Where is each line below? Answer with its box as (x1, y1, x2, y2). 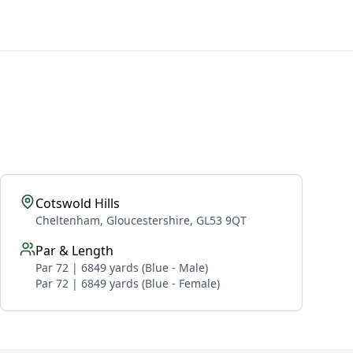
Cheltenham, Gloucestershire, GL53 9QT (35, 213, 247, 228)
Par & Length (35, 242, 113, 259)
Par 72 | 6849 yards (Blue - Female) (35, 276, 220, 291)
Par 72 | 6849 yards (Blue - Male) (35, 260, 208, 275)
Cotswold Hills (35, 195, 120, 212)
